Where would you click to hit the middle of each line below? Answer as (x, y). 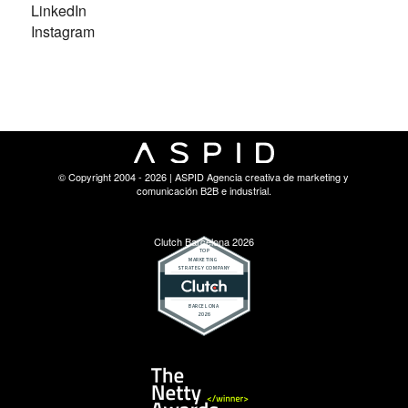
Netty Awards (227, 372)
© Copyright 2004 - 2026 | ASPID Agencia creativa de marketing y (204, 177)
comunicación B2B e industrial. (204, 191)
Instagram (62, 31)
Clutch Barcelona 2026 (204, 242)
